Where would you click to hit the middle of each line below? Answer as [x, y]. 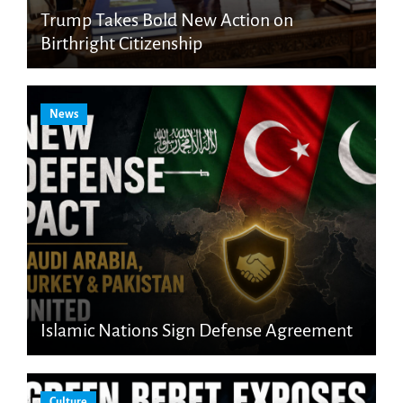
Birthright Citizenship [121, 43]
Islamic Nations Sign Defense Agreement [196, 331]
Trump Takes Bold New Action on [166, 19]
